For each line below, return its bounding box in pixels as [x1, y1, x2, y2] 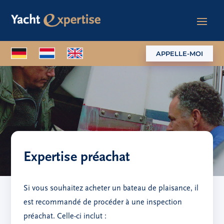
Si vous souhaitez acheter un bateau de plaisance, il [23, 184, 199, 192]
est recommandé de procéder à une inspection [23, 198, 182, 206]
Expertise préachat [23, 150, 130, 164]
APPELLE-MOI [155, 49, 203, 57]
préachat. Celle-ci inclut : [23, 212, 107, 220]
